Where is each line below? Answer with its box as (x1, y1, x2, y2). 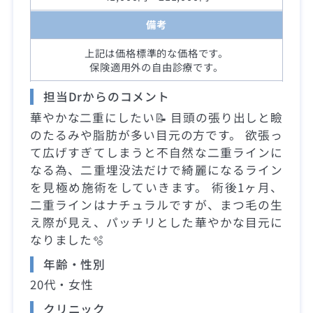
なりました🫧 (30, 231, 105, 248)
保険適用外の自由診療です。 (89, 59, 224, 74)
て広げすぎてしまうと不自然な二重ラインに (30, 143, 283, 161)
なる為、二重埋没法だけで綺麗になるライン (30, 161, 283, 178)
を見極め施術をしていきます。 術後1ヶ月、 (30, 178, 283, 196)
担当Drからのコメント (43, 88, 170, 105)
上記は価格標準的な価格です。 (84, 45, 229, 60)
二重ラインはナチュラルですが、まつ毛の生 (30, 196, 283, 213)
